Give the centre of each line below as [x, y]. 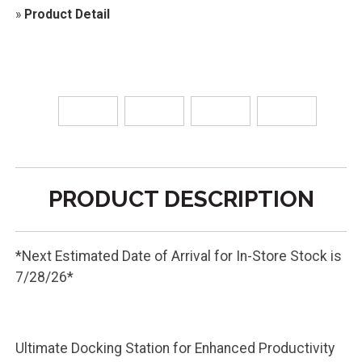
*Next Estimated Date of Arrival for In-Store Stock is [178, 257]
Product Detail [67, 15]
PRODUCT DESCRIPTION [181, 199]
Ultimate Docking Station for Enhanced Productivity [175, 348]
